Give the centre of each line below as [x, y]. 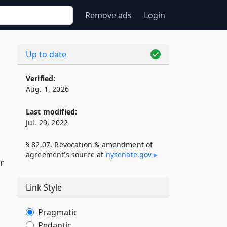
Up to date [46, 54]
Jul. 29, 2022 [47, 122]
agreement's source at [66, 154]
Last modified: [52, 112]
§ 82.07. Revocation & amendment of [89, 145]
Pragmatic [58, 212]
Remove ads [108, 15]
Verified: [41, 78]
